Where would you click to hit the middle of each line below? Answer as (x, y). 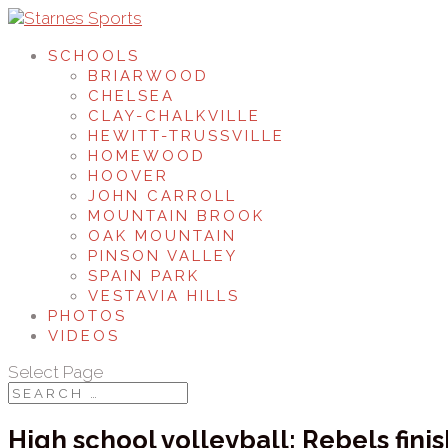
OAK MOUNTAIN (162, 236)
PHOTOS (87, 316)
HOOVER (128, 176)
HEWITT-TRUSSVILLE (186, 136)
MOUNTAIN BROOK (176, 216)
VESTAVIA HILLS (164, 296)
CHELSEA (131, 96)
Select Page (55, 372)
